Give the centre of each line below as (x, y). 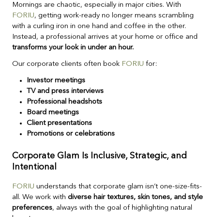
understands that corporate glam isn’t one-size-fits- (118, 186)
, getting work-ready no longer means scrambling (114, 16)
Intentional (34, 167)
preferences (32, 208)
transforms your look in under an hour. (73, 48)
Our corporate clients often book (67, 64)
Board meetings (53, 113)
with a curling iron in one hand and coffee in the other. (99, 27)
